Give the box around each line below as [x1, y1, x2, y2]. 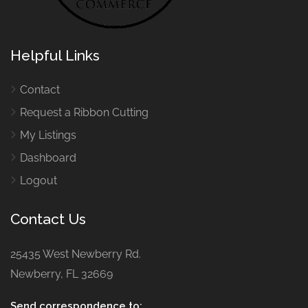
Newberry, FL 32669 [10, 267, 113, 280]
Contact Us [10, 210, 86, 228]
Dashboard [20, 151, 76, 164]
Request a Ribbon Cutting [20, 105, 148, 119]
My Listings [20, 128, 76, 142]
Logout [20, 173, 57, 187]
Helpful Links [10, 46, 100, 64]
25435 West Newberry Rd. [10, 247, 141, 261]
